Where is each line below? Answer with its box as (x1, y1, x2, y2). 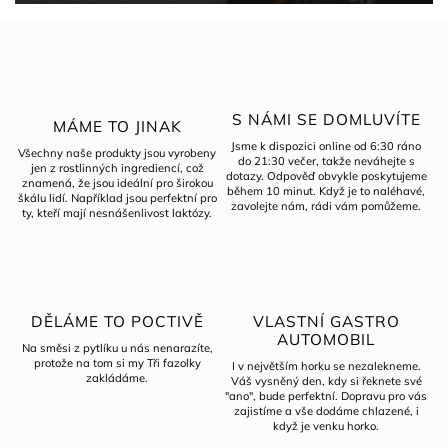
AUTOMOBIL (277, 329, 375, 349)
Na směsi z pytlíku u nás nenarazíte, (21, 340, 213, 355)
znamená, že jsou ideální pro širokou (21, 175, 213, 190)
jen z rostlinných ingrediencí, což (30, 160, 204, 175)
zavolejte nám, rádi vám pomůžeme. (231, 198, 421, 213)
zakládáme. (86, 370, 148, 385)
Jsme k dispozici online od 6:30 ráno (231, 138, 421, 153)
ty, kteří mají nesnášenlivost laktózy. (22, 205, 212, 220)
